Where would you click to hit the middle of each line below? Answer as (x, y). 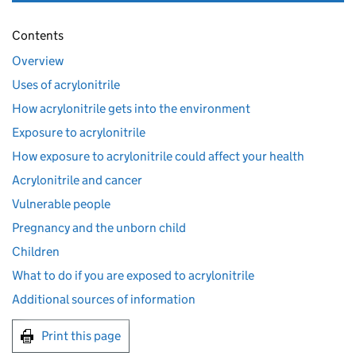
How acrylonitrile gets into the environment (131, 108)
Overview (38, 61)
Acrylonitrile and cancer (77, 180)
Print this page (81, 336)
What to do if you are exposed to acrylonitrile (133, 275)
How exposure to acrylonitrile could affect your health (158, 156)
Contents (38, 35)
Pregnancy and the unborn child (99, 228)
